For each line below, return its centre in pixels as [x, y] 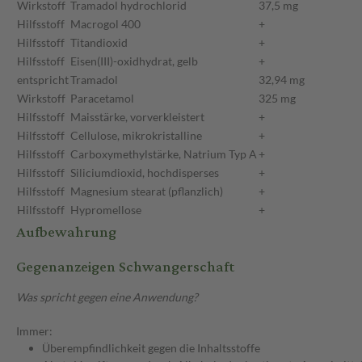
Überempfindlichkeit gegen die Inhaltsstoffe [151, 348]
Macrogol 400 [105, 24]
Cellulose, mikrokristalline [136, 136]
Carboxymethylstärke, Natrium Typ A [164, 154]
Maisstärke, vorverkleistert [137, 117]
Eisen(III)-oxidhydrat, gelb [134, 61]
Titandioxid [99, 43]
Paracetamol [102, 99]
